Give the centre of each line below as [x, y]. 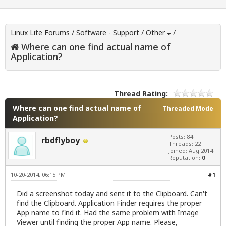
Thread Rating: [141, 94]
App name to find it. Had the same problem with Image [108, 213]
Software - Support [108, 33]
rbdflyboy [61, 140]
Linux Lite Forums [40, 33]
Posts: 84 [181, 137]
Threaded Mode [188, 109]
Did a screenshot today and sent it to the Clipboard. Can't [112, 194]
